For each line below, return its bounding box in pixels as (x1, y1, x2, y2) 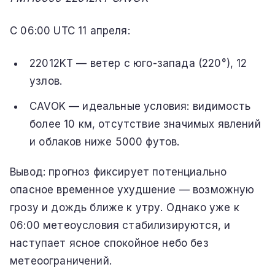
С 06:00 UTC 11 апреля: (10, 24, 130, 37)
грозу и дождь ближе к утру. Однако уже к (10, 201, 239, 214)
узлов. (29, 74, 63, 87)
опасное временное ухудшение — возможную (10, 183, 255, 196)
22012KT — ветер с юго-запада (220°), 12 (29, 56, 247, 69)
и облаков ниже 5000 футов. (29, 135, 180, 148)
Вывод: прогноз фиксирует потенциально (10, 165, 227, 178)
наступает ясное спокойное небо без (10, 236, 209, 249)
